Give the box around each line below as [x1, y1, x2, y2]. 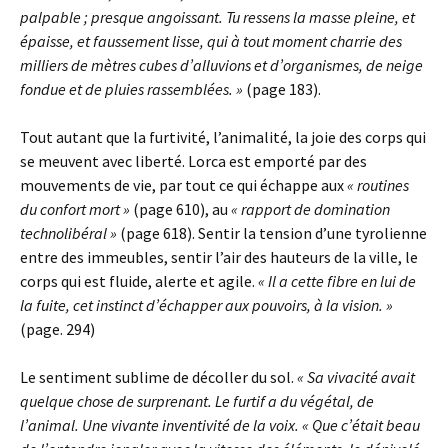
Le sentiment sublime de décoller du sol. [20, 366, 297, 387]
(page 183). [246, 78, 321, 99]
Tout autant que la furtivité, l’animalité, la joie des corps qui [20, 126, 426, 147]
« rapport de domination [231, 198, 390, 219]
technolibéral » [20, 222, 117, 243]
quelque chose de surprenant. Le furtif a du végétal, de [20, 390, 374, 411]
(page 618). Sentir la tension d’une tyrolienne [117, 222, 427, 243]
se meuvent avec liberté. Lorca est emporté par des [20, 150, 367, 171]
